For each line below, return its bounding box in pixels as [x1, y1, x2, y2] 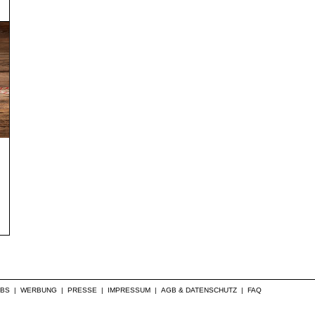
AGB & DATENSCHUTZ [161, 286, 237, 294]
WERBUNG [20, 286, 57, 294]
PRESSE [67, 286, 97, 294]
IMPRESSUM [108, 286, 150, 294]
